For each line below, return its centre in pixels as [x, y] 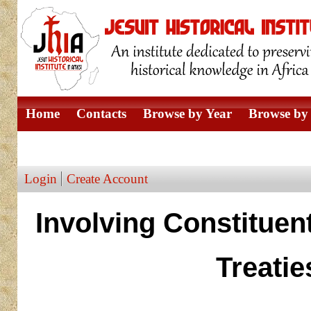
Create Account [107, 179]
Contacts [101, 114]
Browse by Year [187, 114]
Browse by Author [77, 148]
